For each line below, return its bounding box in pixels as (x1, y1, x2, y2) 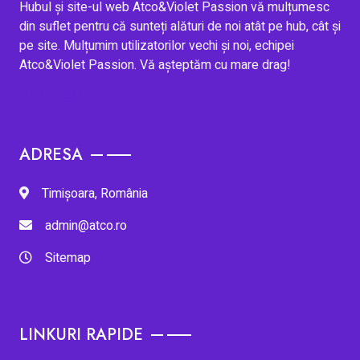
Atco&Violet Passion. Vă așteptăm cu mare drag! (19, 55, 291, 76)
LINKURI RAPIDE (19, 323, 143, 347)
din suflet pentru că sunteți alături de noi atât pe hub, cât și (19, 17, 341, 37)
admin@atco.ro (45, 216, 127, 236)
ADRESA (19, 143, 83, 167)
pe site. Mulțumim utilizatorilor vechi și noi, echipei (19, 36, 294, 56)
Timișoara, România (42, 184, 148, 204)
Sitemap (45, 248, 91, 268)
